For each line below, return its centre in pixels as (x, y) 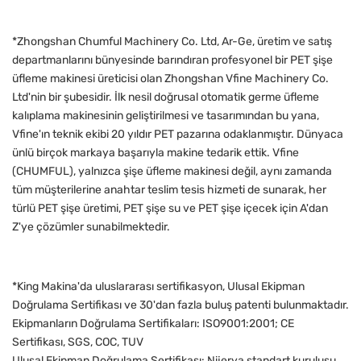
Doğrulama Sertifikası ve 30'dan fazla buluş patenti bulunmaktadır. (180, 305)
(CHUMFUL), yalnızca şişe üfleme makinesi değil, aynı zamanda (172, 172)
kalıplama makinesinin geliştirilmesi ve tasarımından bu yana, (166, 116)
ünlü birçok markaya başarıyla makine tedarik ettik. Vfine (156, 153)
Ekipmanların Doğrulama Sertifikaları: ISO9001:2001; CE (153, 324)
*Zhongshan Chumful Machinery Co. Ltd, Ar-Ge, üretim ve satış (172, 42)
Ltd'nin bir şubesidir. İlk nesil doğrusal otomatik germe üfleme (166, 98)
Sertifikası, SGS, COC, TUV (78, 342)
